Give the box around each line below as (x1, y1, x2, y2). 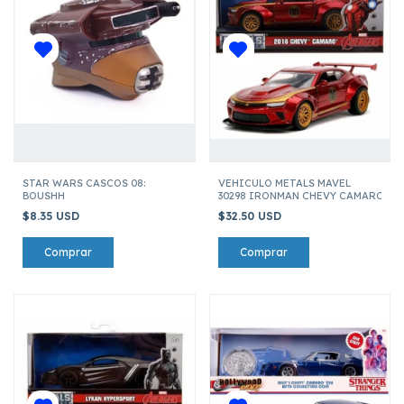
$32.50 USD (217, 208, 285, 223)
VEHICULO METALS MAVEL (217, 176, 351, 189)
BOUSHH (23, 188, 65, 202)
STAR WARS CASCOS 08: (23, 176, 145, 189)
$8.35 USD (23, 208, 83, 223)
